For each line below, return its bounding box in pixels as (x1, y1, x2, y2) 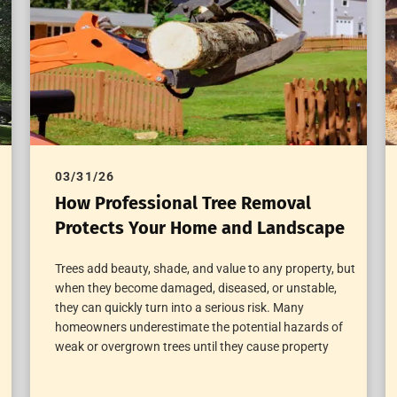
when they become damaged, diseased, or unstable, (54, 280, 337, 295)
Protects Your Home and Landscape (54, 216, 345, 238)
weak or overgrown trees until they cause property (54, 339, 329, 354)
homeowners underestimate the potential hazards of (54, 319, 343, 334)
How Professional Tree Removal (54, 191, 311, 214)
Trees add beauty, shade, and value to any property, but (54, 261, 355, 276)
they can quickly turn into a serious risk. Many (54, 300, 304, 315)
